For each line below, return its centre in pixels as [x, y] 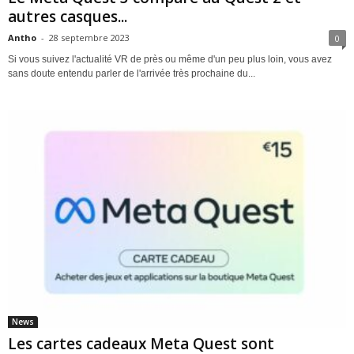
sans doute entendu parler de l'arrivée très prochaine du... [132, 73]
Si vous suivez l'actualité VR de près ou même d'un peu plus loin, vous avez [170, 59]
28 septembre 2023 [89, 37]
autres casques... [68, 16]
